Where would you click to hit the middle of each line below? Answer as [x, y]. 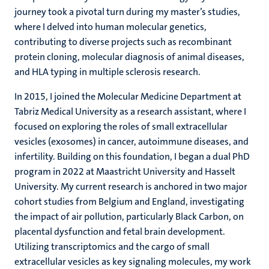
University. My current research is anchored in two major [131, 186]
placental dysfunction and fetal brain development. [120, 231]
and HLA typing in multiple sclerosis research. [107, 72]
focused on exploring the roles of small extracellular [121, 126]
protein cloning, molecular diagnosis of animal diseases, [129, 57]
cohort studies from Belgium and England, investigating [129, 201]
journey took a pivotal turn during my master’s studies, [127, 12]
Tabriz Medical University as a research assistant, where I [130, 111]
